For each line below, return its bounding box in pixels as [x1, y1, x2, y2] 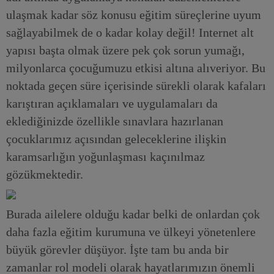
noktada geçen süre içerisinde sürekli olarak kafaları [6, 79, 266, 92]
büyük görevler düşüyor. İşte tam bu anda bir [6, 243, 229, 256]
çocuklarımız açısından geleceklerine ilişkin [6, 132, 226, 146]
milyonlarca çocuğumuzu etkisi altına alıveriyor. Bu [6, 61, 265, 75]
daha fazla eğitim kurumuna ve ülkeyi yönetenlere [6, 225, 256, 239]
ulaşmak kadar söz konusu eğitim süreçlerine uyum [6, 8, 261, 21]
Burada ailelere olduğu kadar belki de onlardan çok [6, 207, 260, 221]
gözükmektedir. [6, 168, 83, 181]
